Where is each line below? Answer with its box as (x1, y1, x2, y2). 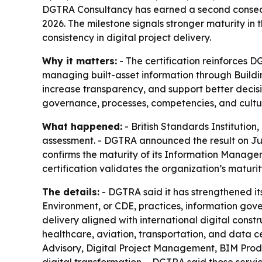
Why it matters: (42, 55, 117, 67)
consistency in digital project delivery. (42, 32, 211, 43)
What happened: (42, 120, 122, 132)
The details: (42, 186, 99, 198)
